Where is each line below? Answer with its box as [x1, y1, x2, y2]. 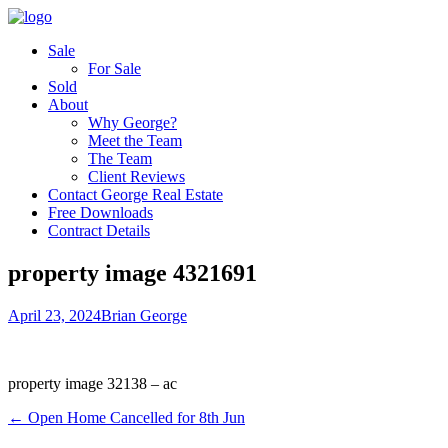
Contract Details [48, 222, 150, 239]
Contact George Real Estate [48, 186, 223, 203]
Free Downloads [48, 204, 153, 221]
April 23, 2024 [8, 306, 101, 324]
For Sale [88, 60, 141, 77]
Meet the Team [88, 132, 182, 149]
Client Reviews [88, 168, 185, 185]
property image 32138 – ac [8, 374, 177, 392]
